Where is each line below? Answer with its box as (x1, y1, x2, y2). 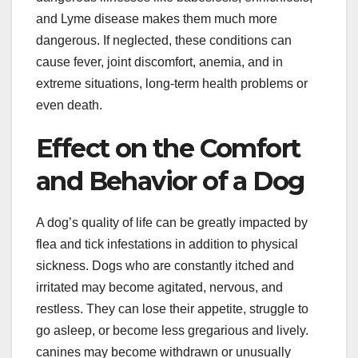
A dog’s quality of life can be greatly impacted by (36, 215, 308, 229)
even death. (36, 98, 102, 113)
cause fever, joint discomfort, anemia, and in (36, 55, 283, 70)
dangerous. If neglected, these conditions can (36, 34, 292, 48)
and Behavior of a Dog (36, 165, 304, 197)
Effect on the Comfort (36, 133, 300, 165)
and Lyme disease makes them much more (36, 12, 277, 26)
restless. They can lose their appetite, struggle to (36, 301, 308, 316)
